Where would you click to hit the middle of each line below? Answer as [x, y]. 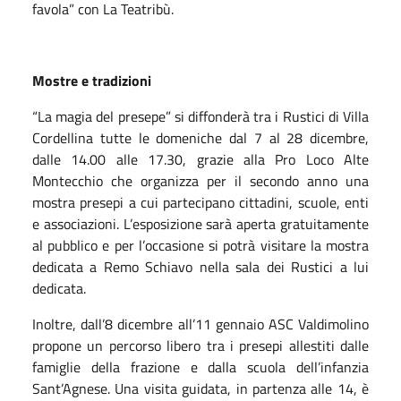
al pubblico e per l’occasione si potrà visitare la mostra [200, 245]
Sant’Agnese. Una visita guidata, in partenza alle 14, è [200, 388]
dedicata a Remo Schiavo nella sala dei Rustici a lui [200, 266]
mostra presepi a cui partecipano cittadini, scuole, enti [200, 202]
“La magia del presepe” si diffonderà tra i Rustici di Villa [200, 116]
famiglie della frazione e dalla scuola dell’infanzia [200, 367]
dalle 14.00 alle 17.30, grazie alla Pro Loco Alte [200, 159]
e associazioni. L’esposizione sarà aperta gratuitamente [200, 223]
